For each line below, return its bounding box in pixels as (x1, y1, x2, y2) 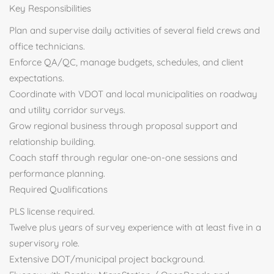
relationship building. (9, 136, 95, 147)
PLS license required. (9, 206, 95, 217)
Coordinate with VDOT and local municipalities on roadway (9, 88, 257, 100)
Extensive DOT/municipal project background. (9, 253, 205, 265)
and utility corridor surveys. (9, 104, 125, 116)
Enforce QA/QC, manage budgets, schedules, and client (9, 56, 243, 68)
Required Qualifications (9, 183, 108, 195)
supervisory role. (9, 237, 80, 249)
